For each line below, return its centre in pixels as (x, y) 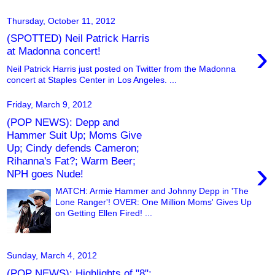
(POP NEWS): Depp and (63, 122)
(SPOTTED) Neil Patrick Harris (78, 38)
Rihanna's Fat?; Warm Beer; (71, 161)
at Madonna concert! (54, 51)
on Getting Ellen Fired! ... (104, 213)
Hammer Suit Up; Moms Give (74, 135)
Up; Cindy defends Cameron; (73, 148)
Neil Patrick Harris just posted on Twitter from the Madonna (121, 69)
